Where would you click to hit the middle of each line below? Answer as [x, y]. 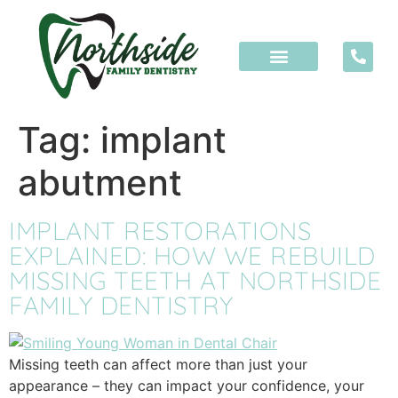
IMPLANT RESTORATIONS [160, 231]
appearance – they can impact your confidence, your [187, 386]
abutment [100, 183]
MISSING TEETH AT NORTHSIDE [195, 281]
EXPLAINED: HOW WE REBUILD [192, 256]
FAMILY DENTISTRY [121, 306]
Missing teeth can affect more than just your [158, 365]
